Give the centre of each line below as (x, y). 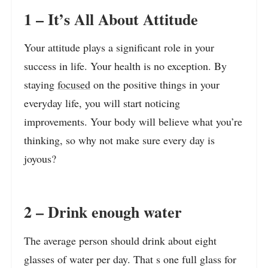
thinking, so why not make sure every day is (119, 140)
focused (74, 85)
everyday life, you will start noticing (102, 103)
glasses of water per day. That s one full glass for (130, 259)
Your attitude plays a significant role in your (119, 48)
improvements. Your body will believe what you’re (133, 122)
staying (41, 85)
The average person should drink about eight (120, 240)
